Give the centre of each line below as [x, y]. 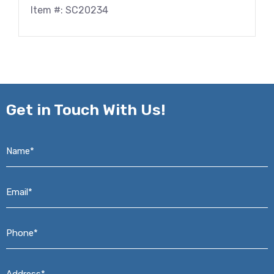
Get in [30, 109]
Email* [21, 182]
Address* [29, 264]
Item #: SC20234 [69, 10]
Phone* [24, 223]
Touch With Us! [109, 109]
